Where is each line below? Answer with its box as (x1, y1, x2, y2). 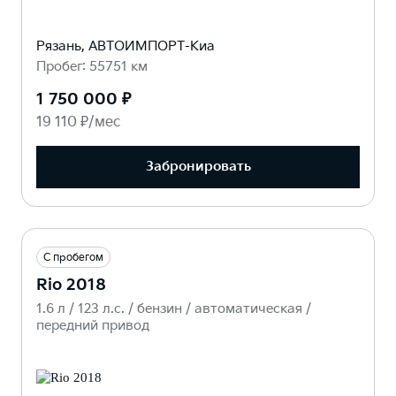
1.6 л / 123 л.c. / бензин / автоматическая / (36, 300, 311, 317)
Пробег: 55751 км (36, 57, 148, 75)
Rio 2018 (36, 275, 106, 294)
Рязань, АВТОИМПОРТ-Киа (36, 37, 215, 55)
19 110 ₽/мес (36, 113, 120, 131)
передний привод (36, 316, 149, 334)
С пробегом (43, 250, 103, 264)
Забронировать (145, 158, 251, 176)
